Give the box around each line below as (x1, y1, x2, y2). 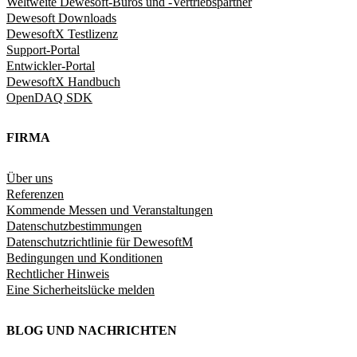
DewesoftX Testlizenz (6, 26, 118, 41)
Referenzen (6, 187, 64, 202)
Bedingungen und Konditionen (6, 251, 163, 265)
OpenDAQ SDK (6, 90, 92, 104)
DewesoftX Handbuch (6, 74, 120, 88)
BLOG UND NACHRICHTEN (6, 323, 177, 337)
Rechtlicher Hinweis (6, 267, 109, 281)
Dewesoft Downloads (6, 10, 116, 25)
